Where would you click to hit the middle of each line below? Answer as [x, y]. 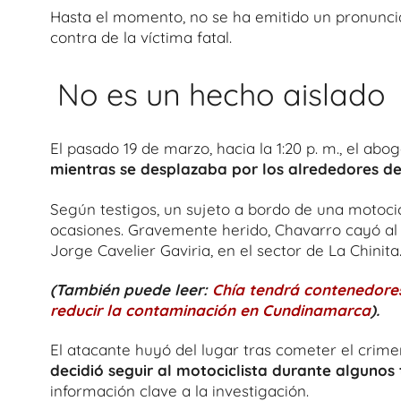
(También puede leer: [131, 289]
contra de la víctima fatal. [141, 37]
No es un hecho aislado [222, 95]
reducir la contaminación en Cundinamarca [210, 310]
